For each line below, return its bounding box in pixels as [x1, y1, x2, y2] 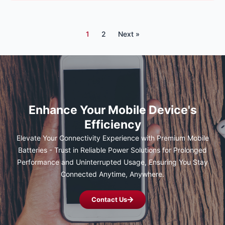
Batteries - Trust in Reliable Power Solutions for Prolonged [18, 145, 207, 154]
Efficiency [84, 117, 141, 132]
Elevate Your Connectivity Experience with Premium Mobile [16, 133, 209, 142]
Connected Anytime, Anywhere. [61, 169, 164, 178]
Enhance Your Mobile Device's [28, 102, 197, 117]
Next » [118, 30, 140, 38]
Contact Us [91, 195, 127, 203]
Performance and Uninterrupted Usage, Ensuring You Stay [17, 157, 208, 166]
